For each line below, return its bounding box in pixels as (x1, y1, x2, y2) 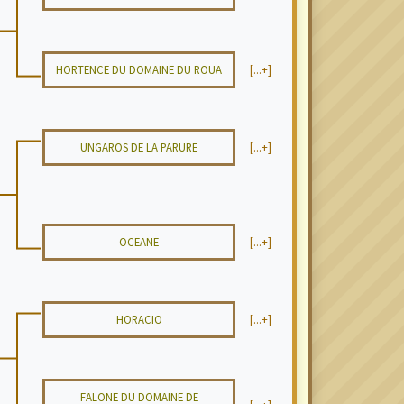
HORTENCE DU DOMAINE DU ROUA (56, 62, 222, 77)
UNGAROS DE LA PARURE (80, 140, 197, 154)
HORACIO (115, 312, 162, 326)
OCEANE (119, 234, 159, 249)
